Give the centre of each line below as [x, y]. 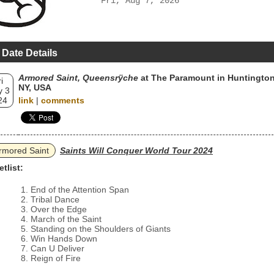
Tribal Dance [55, 199]
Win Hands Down [64, 239]
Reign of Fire [56, 258]
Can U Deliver [57, 248]
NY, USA [35, 87]
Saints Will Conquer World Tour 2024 [136, 150]
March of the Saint [66, 219]
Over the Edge [59, 209]
